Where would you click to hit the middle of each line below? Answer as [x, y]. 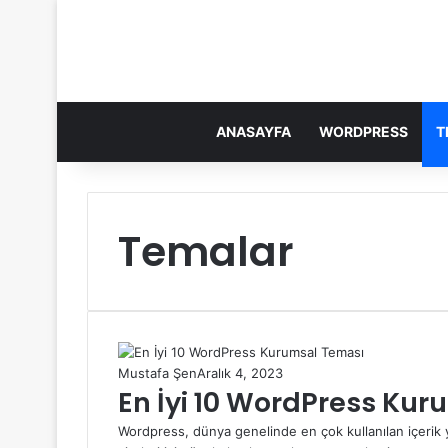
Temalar [206, 251]
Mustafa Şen [157, 372]
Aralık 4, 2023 [240, 372]
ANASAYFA [253, 131]
